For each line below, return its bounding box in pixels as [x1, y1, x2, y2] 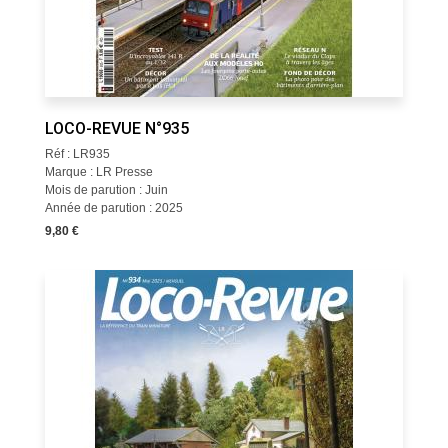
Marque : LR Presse [44, 165, 153, 179]
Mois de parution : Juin [44, 183, 168, 197]
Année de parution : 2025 [44, 201, 183, 215]
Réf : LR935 [44, 147, 110, 161]
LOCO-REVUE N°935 [44, 119, 189, 138]
